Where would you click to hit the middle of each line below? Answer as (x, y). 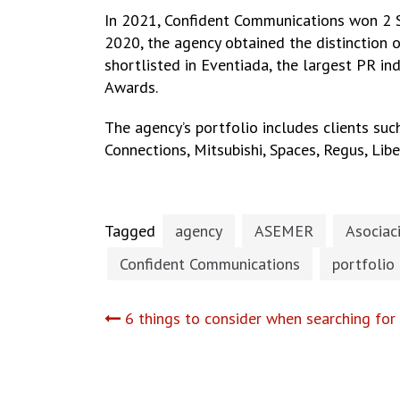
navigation (200, 367)
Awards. (131, 87)
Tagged (132, 231)
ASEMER (284, 231)
